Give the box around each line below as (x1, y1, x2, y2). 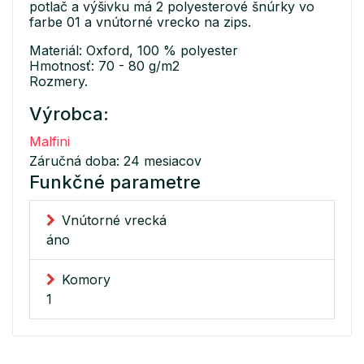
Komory (62, 271, 110, 288)
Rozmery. (29, 72, 88, 89)
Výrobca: (29, 102, 109, 124)
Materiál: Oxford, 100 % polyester (29, 41, 238, 58)
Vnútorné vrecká (62, 211, 167, 228)
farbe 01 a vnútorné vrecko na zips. (29, 13, 251, 30)
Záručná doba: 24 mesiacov (29, 152, 201, 169)
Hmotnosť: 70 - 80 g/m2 (29, 57, 180, 74)
